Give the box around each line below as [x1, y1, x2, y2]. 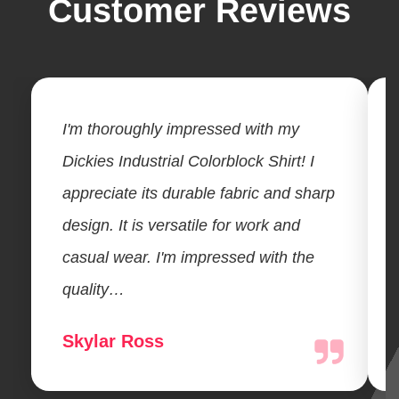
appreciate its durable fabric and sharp [62, 184, 335, 203]
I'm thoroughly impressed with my [62, 120, 299, 139]
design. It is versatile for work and [62, 216, 300, 235]
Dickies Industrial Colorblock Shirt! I [62, 152, 314, 171]
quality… [62, 281, 125, 299]
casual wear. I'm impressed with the [62, 248, 314, 267]
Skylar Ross [62, 330, 164, 351]
